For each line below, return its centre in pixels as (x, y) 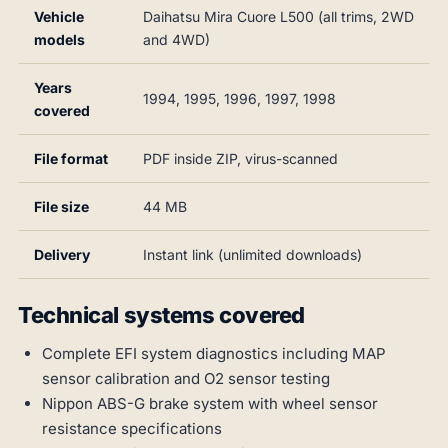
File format (71, 159)
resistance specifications (132, 429)
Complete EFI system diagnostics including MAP (214, 354)
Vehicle (59, 17)
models (59, 40)
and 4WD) (176, 40)
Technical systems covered (161, 315)
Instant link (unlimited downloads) (252, 255)
